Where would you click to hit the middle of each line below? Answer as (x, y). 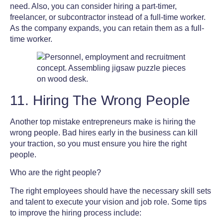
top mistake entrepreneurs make (96, 121)
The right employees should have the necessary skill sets (111, 191)
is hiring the (174, 121)
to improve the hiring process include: (76, 213)
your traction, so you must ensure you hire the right (98, 143)
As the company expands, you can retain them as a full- (107, 28)
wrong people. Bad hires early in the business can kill (104, 132)
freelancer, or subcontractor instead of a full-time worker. (108, 17)
